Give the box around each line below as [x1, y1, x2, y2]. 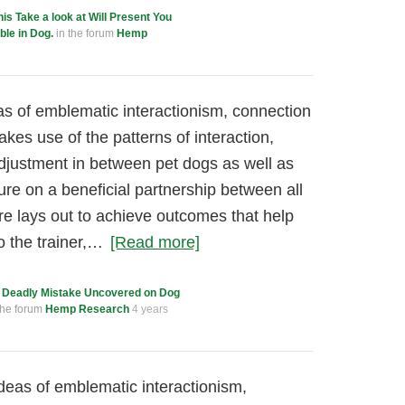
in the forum [53, 27, 117, 40]
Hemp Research [45, 303, 129, 316]
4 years [132, 303, 168, 316]
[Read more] [110, 233, 200, 251]
